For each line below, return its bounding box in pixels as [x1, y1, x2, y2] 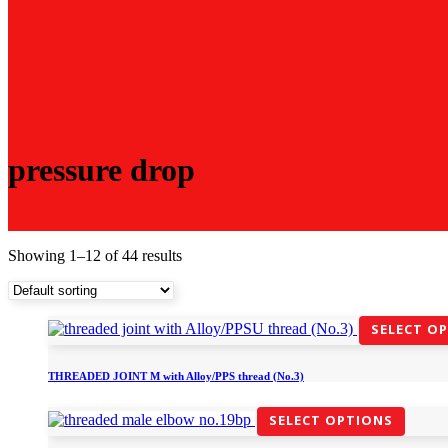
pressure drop [8, 152, 195, 189]
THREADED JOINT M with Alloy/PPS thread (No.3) [48, 369, 304, 382]
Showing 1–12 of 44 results [8, 247, 182, 264]
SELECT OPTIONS [269, 410, 393, 429]
